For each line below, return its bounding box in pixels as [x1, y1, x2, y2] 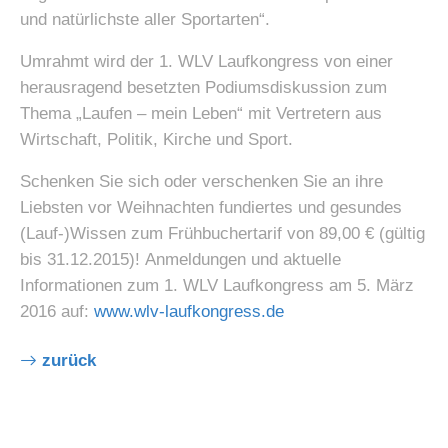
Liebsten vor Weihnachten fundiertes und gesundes [20, 198, 402, 217]
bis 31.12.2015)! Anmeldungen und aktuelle [20, 250, 341, 269]
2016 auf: [20, 302, 94, 321]
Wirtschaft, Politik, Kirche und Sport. [20, 130, 293, 149]
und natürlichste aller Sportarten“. [20, 10, 270, 29]
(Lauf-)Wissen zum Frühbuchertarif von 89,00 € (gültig [20, 224, 425, 243]
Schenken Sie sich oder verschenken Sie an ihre [20, 172, 383, 191]
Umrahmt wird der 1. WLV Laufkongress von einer [20, 52, 393, 71]
